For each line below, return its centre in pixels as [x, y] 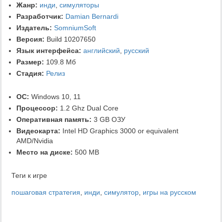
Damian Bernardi [92, 16]
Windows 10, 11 [55, 96]
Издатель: [34, 28]
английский [102, 50]
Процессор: [37, 108]
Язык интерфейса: [49, 50]
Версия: [30, 39]
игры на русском [169, 192]
